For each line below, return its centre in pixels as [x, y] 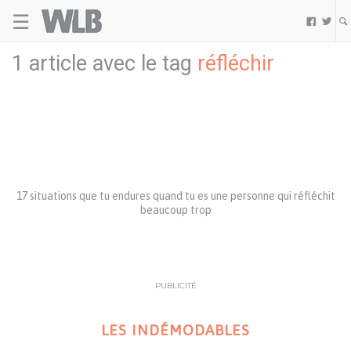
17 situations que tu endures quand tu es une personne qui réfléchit [175, 196]
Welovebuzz [136, 15]
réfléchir [236, 63]
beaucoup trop [175, 210]
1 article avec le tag [105, 63]
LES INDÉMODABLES [175, 330]
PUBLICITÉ [175, 286]
